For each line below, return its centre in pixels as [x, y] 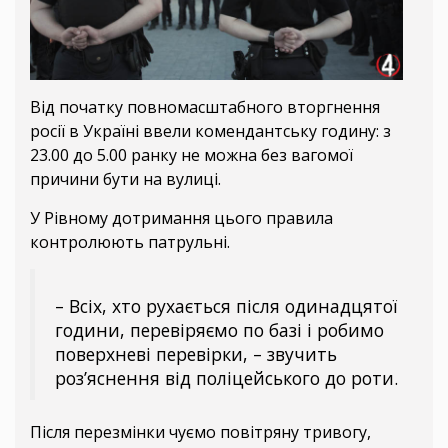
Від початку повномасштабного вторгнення [205, 107]
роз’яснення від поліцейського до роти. [226, 378]
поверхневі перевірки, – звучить [196, 354]
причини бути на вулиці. [127, 179]
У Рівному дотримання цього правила [181, 218]
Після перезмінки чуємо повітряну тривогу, [200, 432]
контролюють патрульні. [130, 242]
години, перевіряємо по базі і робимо [219, 330]
